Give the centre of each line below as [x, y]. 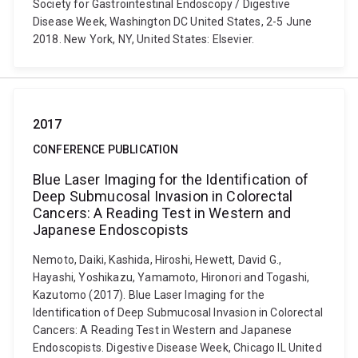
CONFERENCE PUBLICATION [106, 149]
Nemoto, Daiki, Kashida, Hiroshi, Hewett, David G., [157, 260]
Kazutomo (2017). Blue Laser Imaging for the [149, 295]
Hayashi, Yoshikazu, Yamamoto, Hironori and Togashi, [171, 277]
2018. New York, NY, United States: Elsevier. [144, 39]
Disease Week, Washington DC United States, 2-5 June [173, 22]
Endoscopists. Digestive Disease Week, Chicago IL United [177, 348]
